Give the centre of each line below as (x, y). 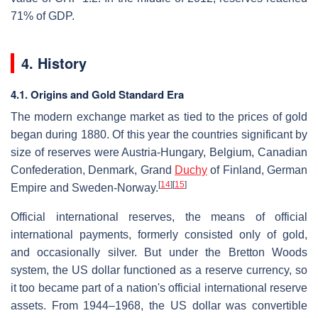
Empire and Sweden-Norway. (84, 187)
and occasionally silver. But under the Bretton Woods (159, 252)
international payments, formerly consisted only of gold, (159, 234)
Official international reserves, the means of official (159, 216)
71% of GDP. (43, 16)
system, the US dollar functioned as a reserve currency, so (159, 270)
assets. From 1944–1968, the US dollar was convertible (159, 305)
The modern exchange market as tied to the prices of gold (159, 116)
